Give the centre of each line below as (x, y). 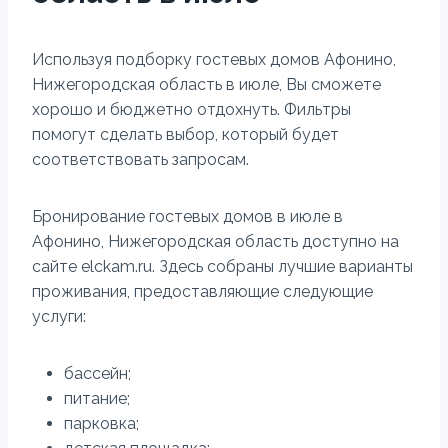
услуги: (59, 316)
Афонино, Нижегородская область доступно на (215, 241)
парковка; (101, 423)
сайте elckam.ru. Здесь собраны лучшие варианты (222, 266)
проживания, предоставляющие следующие (202, 291)
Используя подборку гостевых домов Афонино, (214, 59)
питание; (97, 398)
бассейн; (97, 373)
